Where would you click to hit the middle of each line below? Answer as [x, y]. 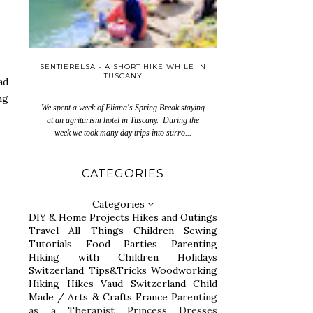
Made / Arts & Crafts [80, 297]
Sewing [201, 230]
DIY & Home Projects [79, 217]
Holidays [197, 257]
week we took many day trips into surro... [123, 132]
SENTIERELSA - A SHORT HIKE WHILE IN [123, 66]
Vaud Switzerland [143, 283]
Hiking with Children [94, 257]
